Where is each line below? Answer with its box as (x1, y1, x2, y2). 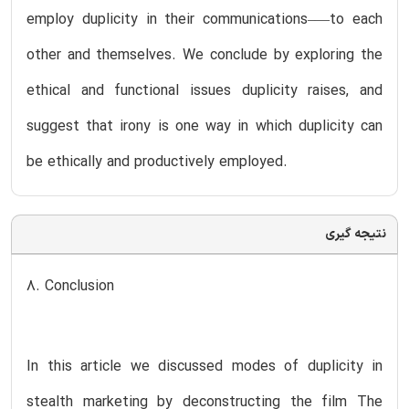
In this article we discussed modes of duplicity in (26, 355, 383, 378)
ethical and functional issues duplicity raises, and (26, 79, 383, 102)
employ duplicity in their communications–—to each (26, 8, 383, 31)
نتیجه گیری (325, 224, 386, 244)
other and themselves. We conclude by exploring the (26, 44, 383, 67)
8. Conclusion (26, 275, 114, 298)
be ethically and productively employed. (26, 151, 288, 173)
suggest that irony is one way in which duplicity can (26, 115, 383, 138)
